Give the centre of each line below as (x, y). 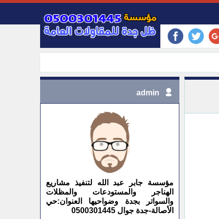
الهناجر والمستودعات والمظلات (110, 192)
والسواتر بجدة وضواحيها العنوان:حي (110, 201)
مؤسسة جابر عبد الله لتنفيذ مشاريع (110, 182)
